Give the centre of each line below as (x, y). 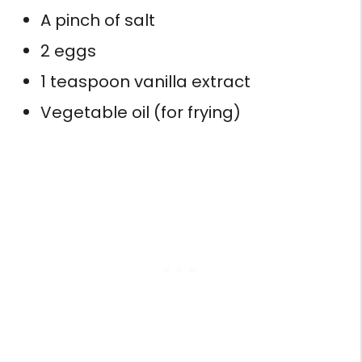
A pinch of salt (98, 20)
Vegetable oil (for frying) (141, 112)
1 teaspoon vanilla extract (145, 81)
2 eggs (68, 51)
